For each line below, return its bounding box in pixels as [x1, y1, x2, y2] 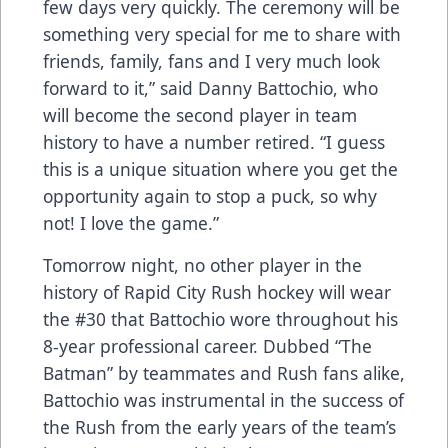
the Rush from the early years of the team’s [43, 415, 396, 440]
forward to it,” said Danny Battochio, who [43, 76, 378, 101]
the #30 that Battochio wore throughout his [43, 307, 398, 332]
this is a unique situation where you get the [43, 157, 398, 182]
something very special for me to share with [43, 22, 401, 47]
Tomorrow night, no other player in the [43, 253, 362, 278]
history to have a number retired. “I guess [43, 130, 385, 155]
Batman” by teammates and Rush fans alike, [43, 361, 405, 386]
